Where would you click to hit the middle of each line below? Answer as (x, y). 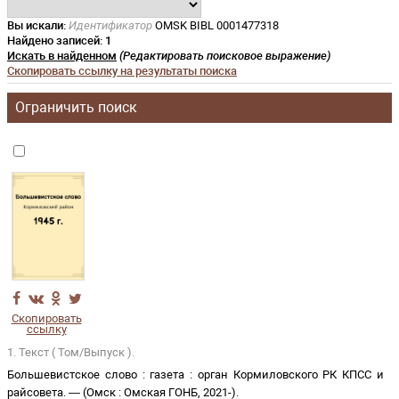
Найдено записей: (56, 41)
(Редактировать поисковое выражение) (224, 56)
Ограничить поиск (76, 107)
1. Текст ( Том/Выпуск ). (71, 352)
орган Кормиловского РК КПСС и (291, 375)
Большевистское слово (72, 375)
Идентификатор (110, 25)
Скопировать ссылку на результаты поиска (122, 71)
